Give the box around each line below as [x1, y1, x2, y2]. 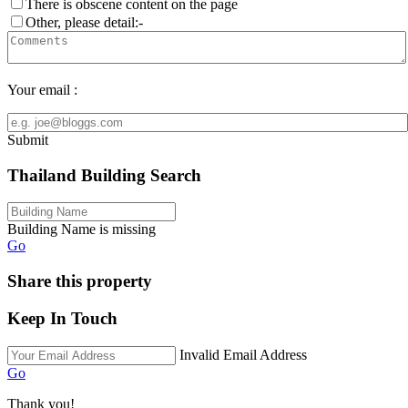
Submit [7, 132, 48, 148]
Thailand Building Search [7, 165, 201, 185]
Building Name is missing [7, 221, 156, 238]
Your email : [7, 82, 77, 97]
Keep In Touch [7, 308, 117, 328]
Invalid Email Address [179, 346, 307, 362]
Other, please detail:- [25, 15, 143, 30]
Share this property [7, 271, 152, 291]
